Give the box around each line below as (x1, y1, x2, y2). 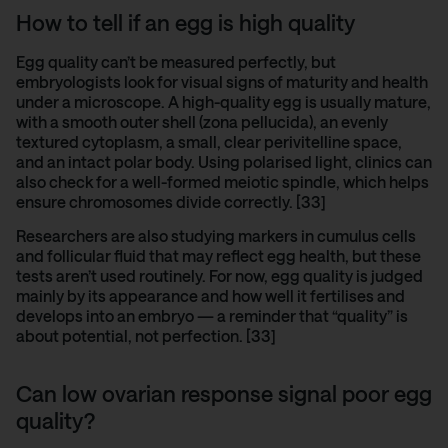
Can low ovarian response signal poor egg (16, 380, 432, 407)
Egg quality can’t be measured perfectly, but (16, 51, 336, 71)
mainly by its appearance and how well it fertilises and (16, 285, 405, 305)
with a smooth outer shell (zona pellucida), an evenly (16, 111, 388, 131)
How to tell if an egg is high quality (16, 8, 355, 35)
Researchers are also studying (16, 225, 235, 245)
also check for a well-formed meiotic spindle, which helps (16, 171, 429, 191)
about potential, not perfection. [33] (16, 325, 276, 345)
